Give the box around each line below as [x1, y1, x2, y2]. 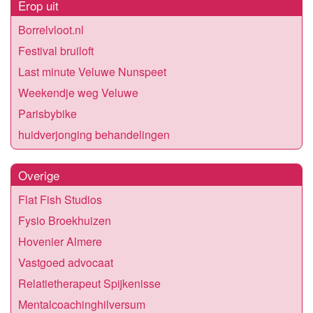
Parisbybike [18, 105, 77, 122]
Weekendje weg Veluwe [18, 84, 138, 101]
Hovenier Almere [18, 233, 102, 249]
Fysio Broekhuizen [18, 212, 111, 228]
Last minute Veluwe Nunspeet [18, 63, 166, 80]
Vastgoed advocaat [18, 254, 113, 270]
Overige [18, 166, 59, 184]
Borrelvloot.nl [18, 21, 84, 38]
